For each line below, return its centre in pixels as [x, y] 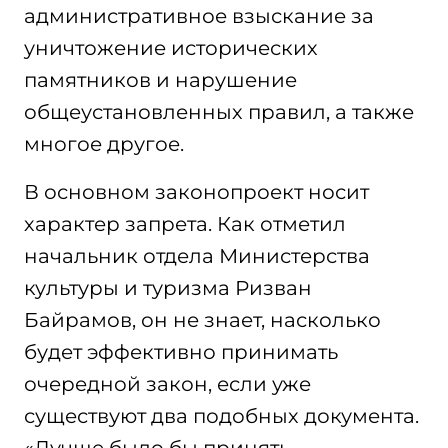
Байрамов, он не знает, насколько [202, 320]
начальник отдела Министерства [197, 256]
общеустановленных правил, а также [219, 112]
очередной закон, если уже [167, 384]
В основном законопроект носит [196, 192]
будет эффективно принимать [181, 352]
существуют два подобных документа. [221, 416]
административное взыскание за [199, 16]
